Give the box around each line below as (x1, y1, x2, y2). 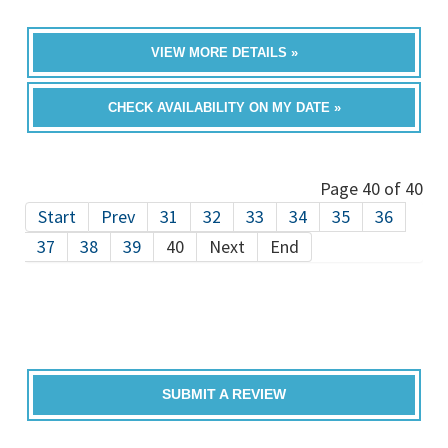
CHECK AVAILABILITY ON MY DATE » (107, 100, 341, 115)
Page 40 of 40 (320, 177, 423, 200)
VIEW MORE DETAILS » (150, 45, 298, 60)
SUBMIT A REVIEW (162, 387, 286, 402)
